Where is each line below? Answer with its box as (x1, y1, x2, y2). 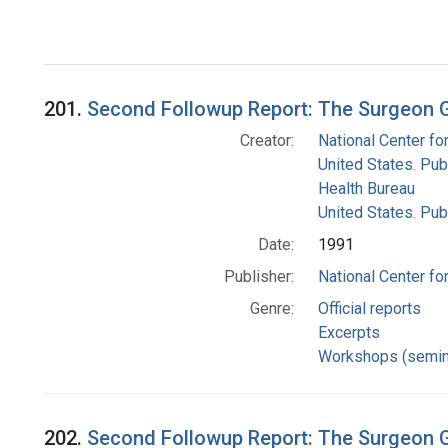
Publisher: (223, 267, 294, 287)
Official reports (317, 299, 421, 319)
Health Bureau (317, 179, 415, 199)
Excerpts (317, 323, 380, 343)
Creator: (239, 131, 294, 151)
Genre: (249, 299, 294, 319)
